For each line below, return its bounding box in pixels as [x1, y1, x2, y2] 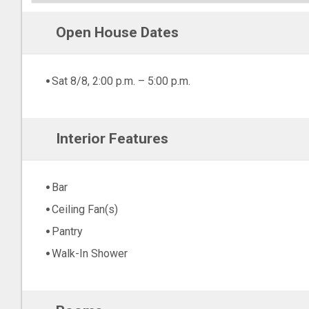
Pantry [52, 225, 83, 239]
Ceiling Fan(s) [52, 203, 118, 217]
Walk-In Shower [52, 247, 128, 261]
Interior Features [55, 130, 168, 147]
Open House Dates [55, 24, 179, 41]
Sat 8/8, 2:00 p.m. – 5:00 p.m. [52, 74, 190, 88]
